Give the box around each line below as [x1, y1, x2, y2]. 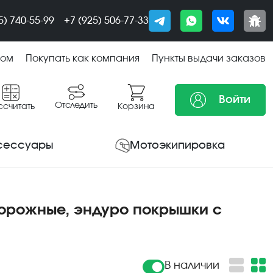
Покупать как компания [26, 54, 140, 63]
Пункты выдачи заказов [152, 54, 266, 63]
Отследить [55, 101, 97, 110]
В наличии [165, 260, 219, 271]
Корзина [118, 102, 155, 111]
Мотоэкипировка [130, 140, 225, 151]
